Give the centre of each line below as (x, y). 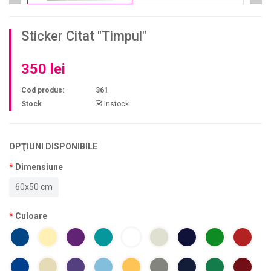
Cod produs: (43, 90)
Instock (116, 104)
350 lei (43, 69)
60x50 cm (34, 187)
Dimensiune (39, 167)
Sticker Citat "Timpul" (84, 36)
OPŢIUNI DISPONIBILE (53, 146)
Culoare (31, 216)
